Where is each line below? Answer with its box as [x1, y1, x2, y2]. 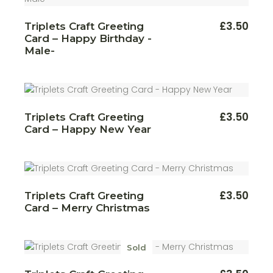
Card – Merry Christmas [24, 202, 151, 214]
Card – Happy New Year [24, 123, 152, 135]
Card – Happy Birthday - [24, 32, 152, 44]
